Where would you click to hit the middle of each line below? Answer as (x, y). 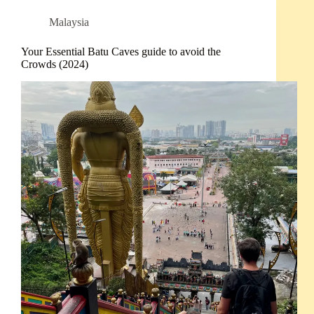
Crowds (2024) (55, 64)
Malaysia (69, 22)
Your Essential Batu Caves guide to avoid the (121, 52)
